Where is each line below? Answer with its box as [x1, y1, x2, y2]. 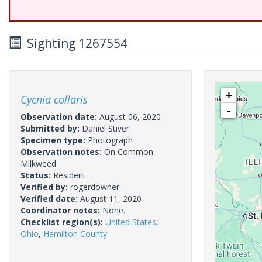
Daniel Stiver [82, 123, 129, 134]
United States [105, 216, 156, 227]
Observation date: [20, 111, 99, 122]
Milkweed [20, 158, 56, 169]
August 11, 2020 [80, 193, 142, 204]
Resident [53, 170, 86, 181]
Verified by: [20, 181, 70, 192]
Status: [20, 170, 53, 181]
